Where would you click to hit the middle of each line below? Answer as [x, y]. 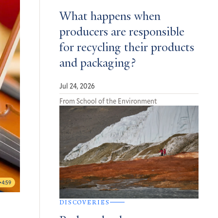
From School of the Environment [108, 101]
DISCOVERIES [85, 202]
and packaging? [98, 64]
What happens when [110, 17]
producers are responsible [122, 33]
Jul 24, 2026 [77, 86]
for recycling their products [127, 48]
